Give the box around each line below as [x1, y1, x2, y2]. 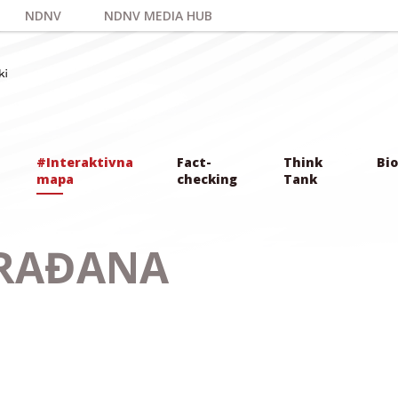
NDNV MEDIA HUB [104, 7, 212, 24]
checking [176, 170, 237, 187]
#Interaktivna [36, 153, 133, 171]
